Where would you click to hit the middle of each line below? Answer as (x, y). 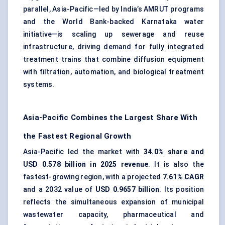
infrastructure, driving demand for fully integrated (114, 47)
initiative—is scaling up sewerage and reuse (114, 34)
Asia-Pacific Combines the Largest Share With (110, 118)
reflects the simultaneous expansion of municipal (114, 202)
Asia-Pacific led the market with (84, 152)
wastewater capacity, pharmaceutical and (114, 215)
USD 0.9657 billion (127, 190)
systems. (39, 85)
